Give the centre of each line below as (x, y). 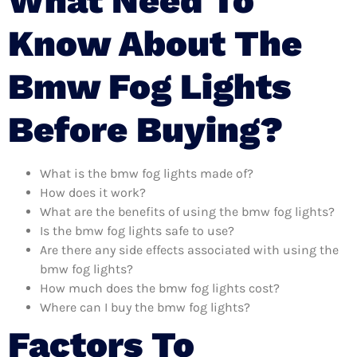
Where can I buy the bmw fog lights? (145, 307)
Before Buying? (145, 129)
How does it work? (93, 192)
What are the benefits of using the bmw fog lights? (187, 211)
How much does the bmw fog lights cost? (160, 288)
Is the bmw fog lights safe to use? (137, 230)
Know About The (155, 43)
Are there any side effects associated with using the (189, 249)
